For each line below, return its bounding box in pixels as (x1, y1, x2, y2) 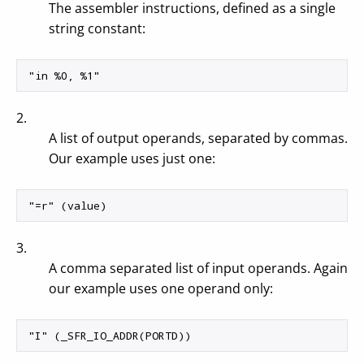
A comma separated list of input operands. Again (49, 259, 348, 277)
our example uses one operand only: (49, 279, 273, 297)
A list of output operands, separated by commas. (49, 129, 348, 147)
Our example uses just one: (49, 149, 215, 167)
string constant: (49, 19, 145, 37)
